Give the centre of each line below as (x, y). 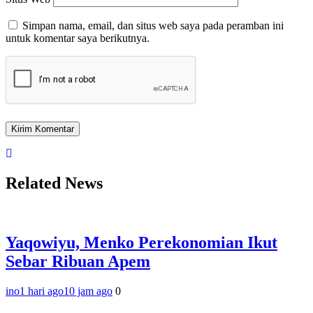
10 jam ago (88, 291)
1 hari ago (42, 291)
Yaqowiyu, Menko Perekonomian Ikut (141, 243)
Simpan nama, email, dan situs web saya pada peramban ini (153, 26)
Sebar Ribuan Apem (78, 262)
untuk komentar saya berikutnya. (78, 38)
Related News (54, 183)
